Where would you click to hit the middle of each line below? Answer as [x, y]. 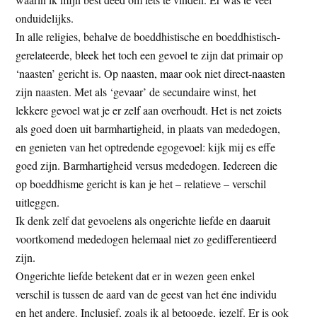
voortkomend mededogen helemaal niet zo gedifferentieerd [146, 238]
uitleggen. [38, 202]
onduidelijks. [45, 18]
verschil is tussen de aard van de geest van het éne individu [146, 294]
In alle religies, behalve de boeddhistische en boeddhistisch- [148, 36]
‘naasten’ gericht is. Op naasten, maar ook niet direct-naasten [151, 73]
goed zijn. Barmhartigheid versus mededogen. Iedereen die [147, 165]
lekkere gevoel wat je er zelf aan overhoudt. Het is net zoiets [149, 110]
